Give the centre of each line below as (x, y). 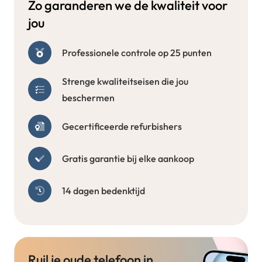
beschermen (89, 98)
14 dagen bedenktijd (104, 191)
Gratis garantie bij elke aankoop (128, 159)
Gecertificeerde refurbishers (122, 127)
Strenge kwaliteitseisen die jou (125, 82)
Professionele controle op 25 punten (137, 53)
